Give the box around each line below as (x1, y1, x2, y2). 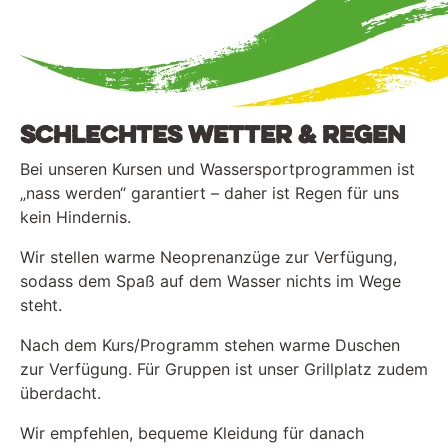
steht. (20, 294, 62, 315)
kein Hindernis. (20, 206, 131, 227)
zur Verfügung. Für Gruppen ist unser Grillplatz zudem (20, 358, 428, 379)
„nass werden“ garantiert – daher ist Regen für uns (20, 182, 399, 203)
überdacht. (20, 382, 101, 403)
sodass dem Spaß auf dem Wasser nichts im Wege (20, 270, 401, 291)
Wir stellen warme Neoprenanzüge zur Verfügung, (20, 246, 397, 267)
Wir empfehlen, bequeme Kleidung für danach (20, 422, 364, 443)
